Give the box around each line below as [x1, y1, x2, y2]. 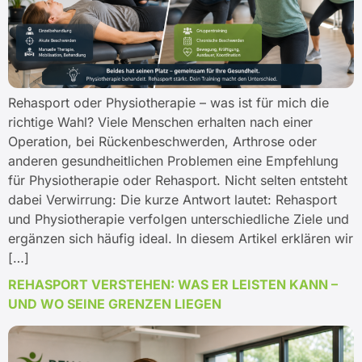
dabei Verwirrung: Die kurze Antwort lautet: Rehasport [8, 192, 337, 208]
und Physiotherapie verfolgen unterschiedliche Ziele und [8, 211, 349, 228]
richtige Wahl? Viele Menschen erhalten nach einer [8, 114, 313, 131]
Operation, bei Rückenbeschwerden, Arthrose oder [8, 133, 317, 150]
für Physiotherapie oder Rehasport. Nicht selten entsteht [8, 172, 347, 189]
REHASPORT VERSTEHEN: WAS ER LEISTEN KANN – [8, 276, 338, 293]
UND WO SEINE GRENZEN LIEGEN [8, 296, 221, 313]
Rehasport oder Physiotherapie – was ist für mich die [8, 95, 329, 112]
